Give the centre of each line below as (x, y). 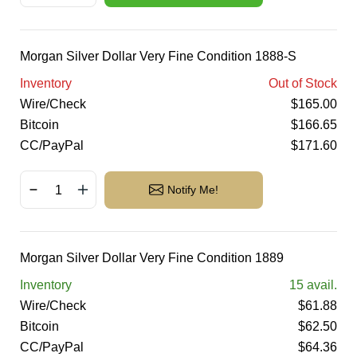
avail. (320, 285)
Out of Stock (303, 83)
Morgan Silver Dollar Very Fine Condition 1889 (152, 258)
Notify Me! (193, 190)
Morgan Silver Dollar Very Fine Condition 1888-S (158, 56)
